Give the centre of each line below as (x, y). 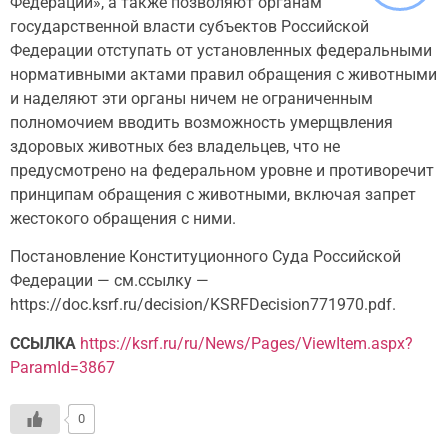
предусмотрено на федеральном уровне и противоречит (222, 170)
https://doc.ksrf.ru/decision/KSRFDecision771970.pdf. (203, 305)
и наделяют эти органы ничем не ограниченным (191, 98)
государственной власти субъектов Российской (189, 26)
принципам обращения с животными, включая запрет (213, 194)
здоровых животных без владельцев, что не (175, 146)
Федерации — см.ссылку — (109, 281)
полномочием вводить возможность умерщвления (201, 122)
